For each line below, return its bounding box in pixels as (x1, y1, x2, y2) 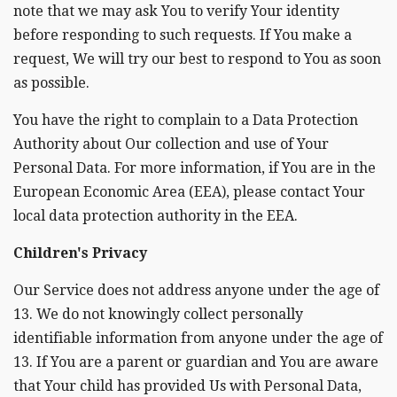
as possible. (13, 74, 90, 91)
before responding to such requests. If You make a (13, 26, 352, 43)
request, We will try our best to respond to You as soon (13, 50, 381, 67)
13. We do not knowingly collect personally (13, 305, 303, 323)
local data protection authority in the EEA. (13, 206, 298, 224)
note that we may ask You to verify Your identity (13, 2, 339, 19)
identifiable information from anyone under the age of (13, 329, 383, 346)
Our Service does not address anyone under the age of (13, 281, 379, 299)
